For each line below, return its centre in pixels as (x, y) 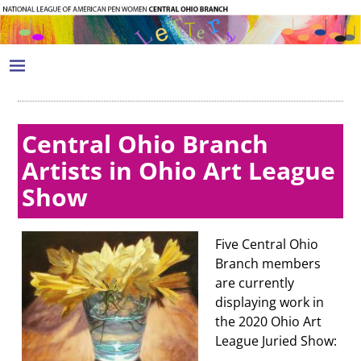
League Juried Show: (276, 341)
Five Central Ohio (267, 245)
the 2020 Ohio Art (269, 322)
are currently (255, 283)
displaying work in (270, 303)
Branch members (268, 264)
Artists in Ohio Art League (179, 170)
